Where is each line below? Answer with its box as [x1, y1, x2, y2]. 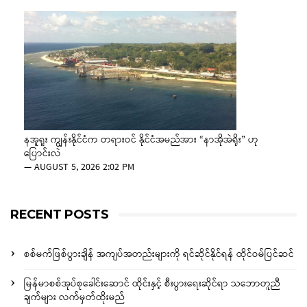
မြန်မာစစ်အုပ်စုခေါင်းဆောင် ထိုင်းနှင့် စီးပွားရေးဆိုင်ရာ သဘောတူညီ [24, 276, 280, 293]
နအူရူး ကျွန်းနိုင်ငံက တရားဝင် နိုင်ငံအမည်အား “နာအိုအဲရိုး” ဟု [24, 132, 258, 149]
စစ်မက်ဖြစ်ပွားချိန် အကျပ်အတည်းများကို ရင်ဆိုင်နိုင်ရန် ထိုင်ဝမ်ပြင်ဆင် [24, 247, 294, 263]
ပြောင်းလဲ [24, 146, 61, 162]
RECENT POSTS [10, 207, 109, 223]
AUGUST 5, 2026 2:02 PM [34, 160, 134, 176]
